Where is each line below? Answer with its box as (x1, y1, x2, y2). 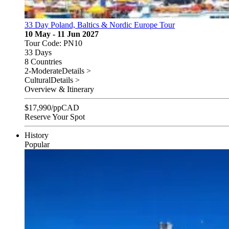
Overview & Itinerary (25, 85, 94, 94)
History (25, 131, 49, 140)
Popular (25, 140, 50, 149)
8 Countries (25, 57, 62, 66)
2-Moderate (25, 66, 62, 76)
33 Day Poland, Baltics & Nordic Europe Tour (25, 20, 175, 30)
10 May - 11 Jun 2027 (25, 30, 99, 39)
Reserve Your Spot (25, 112, 85, 122)
